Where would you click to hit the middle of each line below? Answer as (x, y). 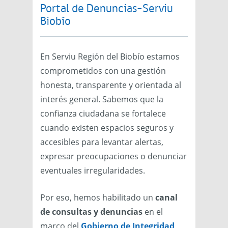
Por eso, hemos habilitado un (98, 197)
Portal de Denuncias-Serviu (107, 9)
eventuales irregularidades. (93, 170)
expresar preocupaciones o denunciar (113, 156)
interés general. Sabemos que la (102, 99)
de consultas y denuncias (91, 211)
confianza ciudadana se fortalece (103, 113)
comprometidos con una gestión (103, 70)
